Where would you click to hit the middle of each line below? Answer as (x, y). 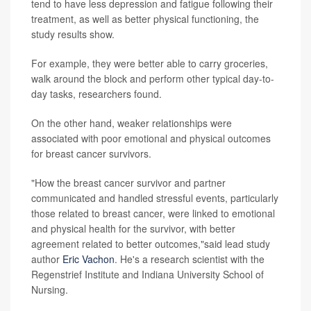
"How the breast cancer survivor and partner (128, 182)
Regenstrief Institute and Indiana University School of (148, 274)
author (47, 259)
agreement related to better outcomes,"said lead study (151, 243)
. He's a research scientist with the (190, 259)
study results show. (73, 34)
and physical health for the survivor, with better (133, 228)
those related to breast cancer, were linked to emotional (153, 213)
